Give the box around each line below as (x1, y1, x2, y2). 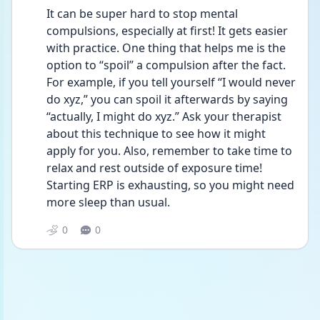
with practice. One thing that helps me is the (46, 40, 286, 56)
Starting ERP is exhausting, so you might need (46, 177, 294, 193)
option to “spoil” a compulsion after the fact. (46, 57, 286, 73)
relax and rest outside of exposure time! (46, 160, 262, 176)
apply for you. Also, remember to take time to (46, 143, 292, 159)
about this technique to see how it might (46, 126, 266, 141)
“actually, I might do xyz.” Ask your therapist (46, 109, 281, 124)
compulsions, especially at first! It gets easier (46, 23, 288, 39)
